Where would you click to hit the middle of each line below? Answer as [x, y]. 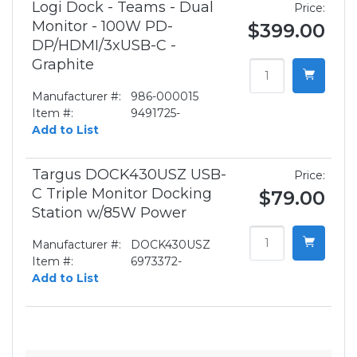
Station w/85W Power [109, 213]
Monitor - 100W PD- [102, 27]
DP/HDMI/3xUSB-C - [104, 46]
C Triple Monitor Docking [122, 194]
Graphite [63, 65]
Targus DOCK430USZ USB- [129, 175]
